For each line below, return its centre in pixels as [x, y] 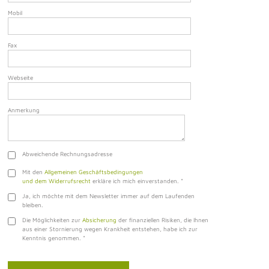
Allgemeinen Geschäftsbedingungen [93, 171]
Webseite [20, 77]
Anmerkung [24, 110]
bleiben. [32, 204]
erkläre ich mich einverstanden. [135, 180]
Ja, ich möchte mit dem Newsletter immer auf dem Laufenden [108, 195]
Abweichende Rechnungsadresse [67, 153]
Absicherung [99, 219]
